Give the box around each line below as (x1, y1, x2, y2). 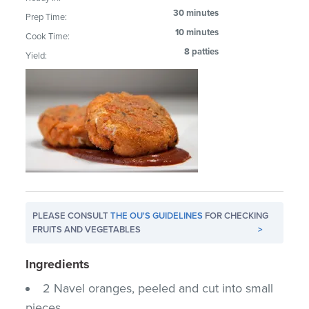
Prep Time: (26, 11, 68, 23)
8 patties (184, 46, 219, 57)
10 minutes (175, 26, 219, 38)
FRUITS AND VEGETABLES (32, 223, 141, 235)
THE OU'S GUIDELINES (110, 210, 203, 221)
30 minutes (173, 7, 219, 19)
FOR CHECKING (203, 210, 269, 221)
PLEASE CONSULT (32, 210, 111, 221)
